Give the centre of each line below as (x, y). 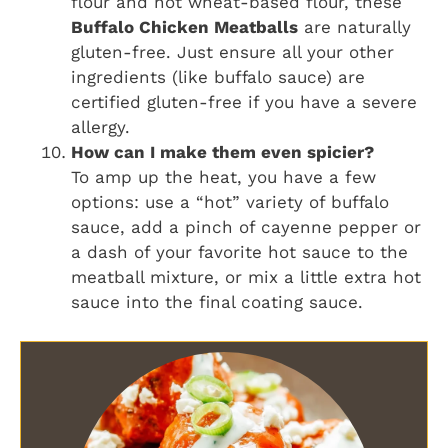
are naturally (354, 27)
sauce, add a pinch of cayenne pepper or (246, 227)
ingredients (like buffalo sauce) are (218, 77)
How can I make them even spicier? (222, 152)
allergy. (100, 127)
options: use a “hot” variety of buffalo (230, 202)
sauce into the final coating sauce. (217, 302)
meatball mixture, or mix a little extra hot (246, 277)
